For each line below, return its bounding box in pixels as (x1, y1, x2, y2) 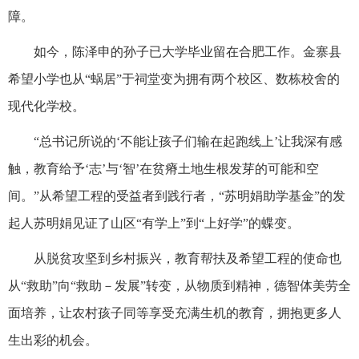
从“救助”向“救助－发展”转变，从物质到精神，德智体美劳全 (8, 278, 351, 292)
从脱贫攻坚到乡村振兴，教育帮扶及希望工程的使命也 (34, 251, 341, 265)
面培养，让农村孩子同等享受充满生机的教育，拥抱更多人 (8, 305, 341, 320)
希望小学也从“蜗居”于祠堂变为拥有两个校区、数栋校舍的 (8, 71, 340, 86)
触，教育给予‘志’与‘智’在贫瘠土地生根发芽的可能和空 (8, 161, 319, 175)
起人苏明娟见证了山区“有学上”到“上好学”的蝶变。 (8, 216, 300, 230)
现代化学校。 (8, 99, 85, 113)
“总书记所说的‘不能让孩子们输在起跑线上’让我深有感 (34, 134, 342, 148)
